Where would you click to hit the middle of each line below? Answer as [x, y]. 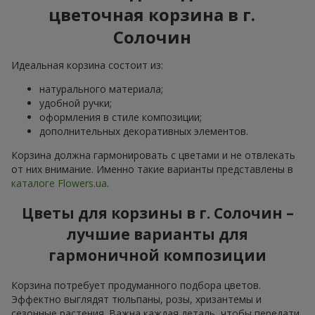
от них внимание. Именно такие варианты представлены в [152, 169]
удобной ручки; [76, 103]
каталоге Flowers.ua [59, 183]
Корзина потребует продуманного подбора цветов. [136, 285]
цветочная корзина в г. [152, 14]
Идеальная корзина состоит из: [87, 65]
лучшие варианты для [157, 234]
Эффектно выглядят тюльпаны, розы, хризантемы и [136, 299]
